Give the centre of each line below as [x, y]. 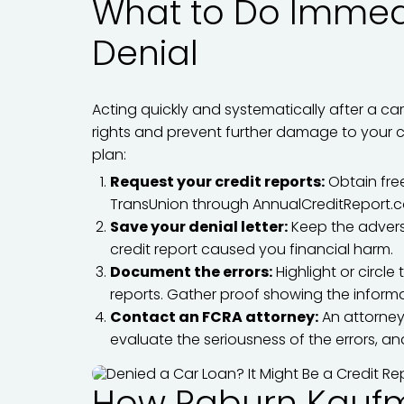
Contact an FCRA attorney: [214, 317]
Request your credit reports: [217, 182]
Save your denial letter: [199, 227]
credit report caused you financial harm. [252, 249]
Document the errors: [191, 272]
